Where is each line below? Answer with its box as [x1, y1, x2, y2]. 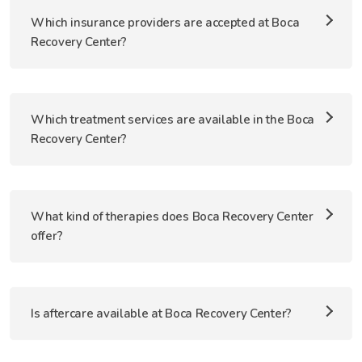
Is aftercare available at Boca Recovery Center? [31, 305, 292, 322]
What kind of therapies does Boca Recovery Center [31, 208, 314, 225]
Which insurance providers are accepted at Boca [31, 15, 300, 31]
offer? [31, 228, 63, 244]
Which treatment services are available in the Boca [31, 112, 315, 128]
